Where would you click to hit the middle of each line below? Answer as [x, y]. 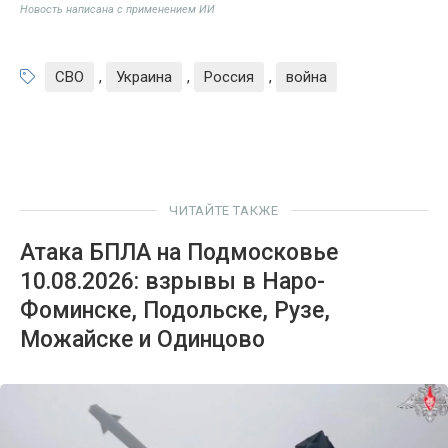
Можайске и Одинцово [142, 339]
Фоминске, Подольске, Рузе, [175, 310]
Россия [229, 76]
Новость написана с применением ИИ [117, 9]
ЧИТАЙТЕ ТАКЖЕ [224, 210]
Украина [144, 76]
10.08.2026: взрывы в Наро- [172, 281]
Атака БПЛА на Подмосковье [179, 252]
